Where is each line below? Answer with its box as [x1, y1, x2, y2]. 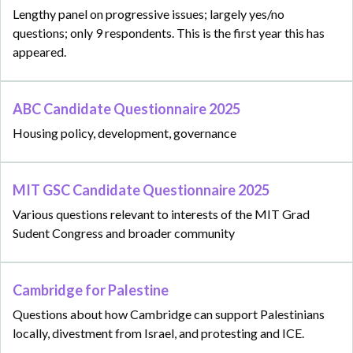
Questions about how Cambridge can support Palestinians [13, 307, 325, 322]
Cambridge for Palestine [13, 281, 171, 299]
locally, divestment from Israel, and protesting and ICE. [13, 325, 304, 341]
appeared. [13, 44, 66, 60]
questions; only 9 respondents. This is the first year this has [13, 25, 325, 41]
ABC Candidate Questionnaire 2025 [13, 100, 243, 118]
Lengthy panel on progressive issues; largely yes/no [13, 6, 284, 22]
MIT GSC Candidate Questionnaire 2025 [13, 181, 272, 199]
